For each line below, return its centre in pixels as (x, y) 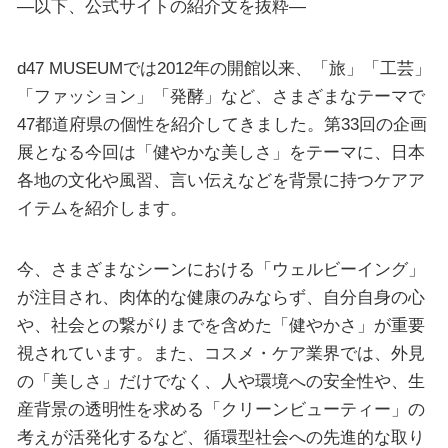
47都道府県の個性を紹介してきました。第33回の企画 (221, 123)
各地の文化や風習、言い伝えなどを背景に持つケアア (220, 179)
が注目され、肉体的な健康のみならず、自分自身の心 (220, 297)
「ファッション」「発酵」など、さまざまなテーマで (220, 95)
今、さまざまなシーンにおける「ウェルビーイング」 (220, 269)
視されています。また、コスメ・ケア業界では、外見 (220, 353)
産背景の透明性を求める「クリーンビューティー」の (220, 409)
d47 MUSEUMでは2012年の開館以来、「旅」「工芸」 (223, 67)
